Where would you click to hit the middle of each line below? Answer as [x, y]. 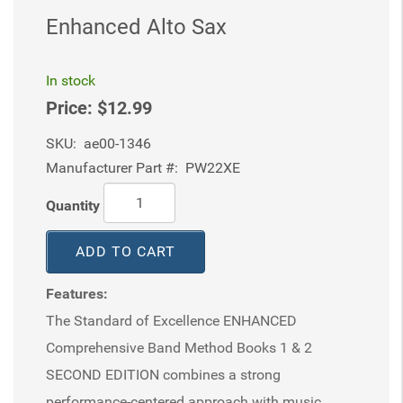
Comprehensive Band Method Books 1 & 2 [179, 348]
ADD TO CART [125, 251]
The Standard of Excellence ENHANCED [171, 321]
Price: [69, 108]
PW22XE [209, 168]
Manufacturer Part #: [112, 168]
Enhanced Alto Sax [136, 27]
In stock [71, 81]
